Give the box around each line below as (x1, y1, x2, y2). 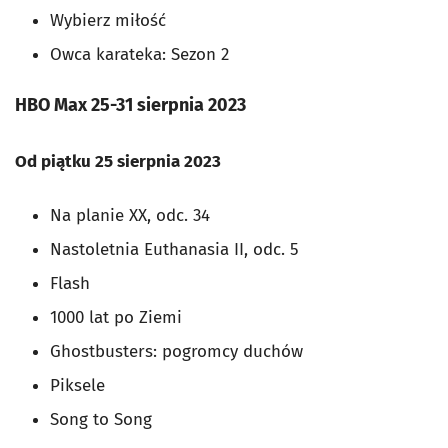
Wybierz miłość (50, 9, 171, 31)
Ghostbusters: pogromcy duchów (50, 340, 303, 362)
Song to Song (50, 408, 152, 430)
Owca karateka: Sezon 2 (50, 43, 234, 65)
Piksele (50, 374, 105, 396)
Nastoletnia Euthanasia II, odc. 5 (50, 238, 304, 260)
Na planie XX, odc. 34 (50, 204, 215, 226)
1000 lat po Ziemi (50, 306, 182, 328)
